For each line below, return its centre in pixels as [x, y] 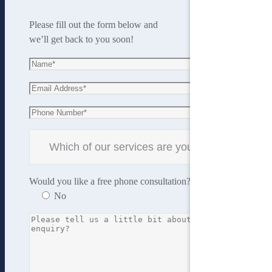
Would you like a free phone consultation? [111, 182]
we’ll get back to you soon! [81, 39]
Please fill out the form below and [93, 25]
